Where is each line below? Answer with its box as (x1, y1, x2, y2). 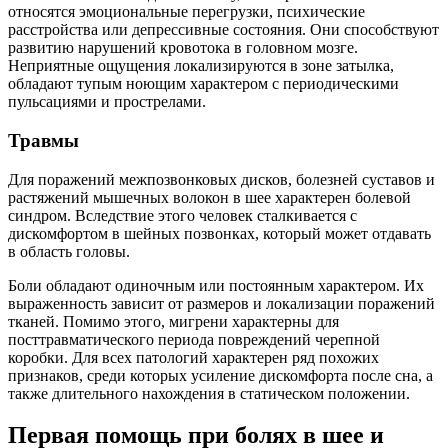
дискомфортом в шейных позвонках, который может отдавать (8, 224, 431, 242)
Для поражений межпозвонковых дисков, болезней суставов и (8, 170, 435, 188)
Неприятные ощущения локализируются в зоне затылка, (8, 57, 394, 75)
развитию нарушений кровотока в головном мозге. (8, 39, 358, 57)
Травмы (8, 129, 79, 151)
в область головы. (8, 242, 130, 260)
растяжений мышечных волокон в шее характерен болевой (8, 188, 411, 206)
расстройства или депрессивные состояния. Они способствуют (8, 21, 439, 39)
